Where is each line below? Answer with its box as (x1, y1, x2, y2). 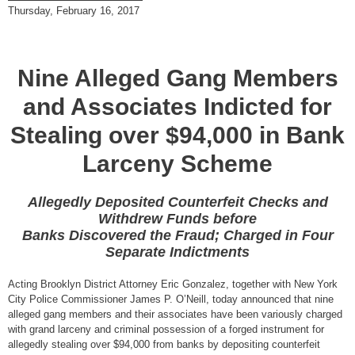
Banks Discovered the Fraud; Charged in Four (21, 227, 334, 244)
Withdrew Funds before (98, 211, 257, 227)
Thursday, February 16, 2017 (8, 4, 139, 17)
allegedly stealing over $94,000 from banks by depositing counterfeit (8, 338, 320, 351)
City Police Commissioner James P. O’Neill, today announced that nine (8, 293, 334, 306)
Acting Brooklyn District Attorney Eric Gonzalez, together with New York (8, 278, 338, 291)
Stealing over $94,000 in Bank (10, 122, 345, 149)
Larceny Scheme (82, 151, 273, 177)
